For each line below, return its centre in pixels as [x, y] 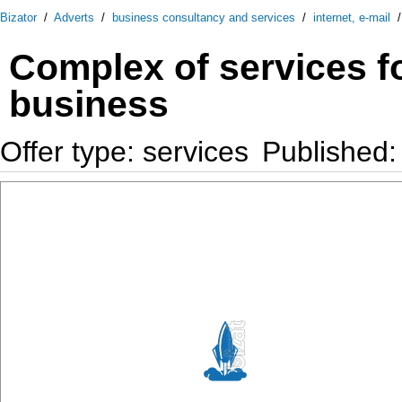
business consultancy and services [204, 17]
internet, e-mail [352, 17]
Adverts [74, 17]
